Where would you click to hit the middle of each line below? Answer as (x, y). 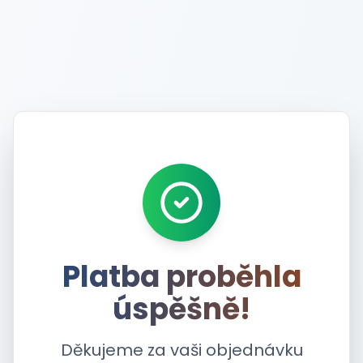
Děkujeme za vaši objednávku (181, 350)
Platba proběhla (181, 277)
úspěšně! (181, 309)
